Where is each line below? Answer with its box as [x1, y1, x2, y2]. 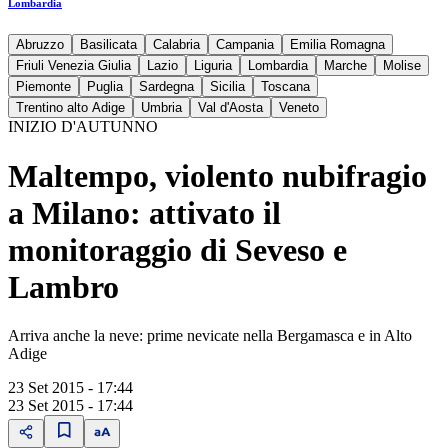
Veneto [279, 100, 319, 116]
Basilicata [80, 37, 137, 53]
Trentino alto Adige [16, 100, 125, 116]
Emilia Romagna [290, 37, 385, 53]
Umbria [141, 100, 182, 116]
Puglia [87, 79, 123, 95]
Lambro [8, 268, 119, 305]
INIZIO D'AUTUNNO [8, 118, 158, 136]
